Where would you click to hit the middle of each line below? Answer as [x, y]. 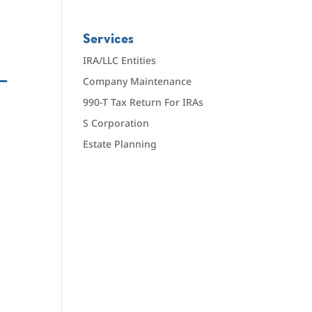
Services [109, 39]
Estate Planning [120, 144]
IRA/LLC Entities [120, 60]
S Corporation [116, 123]
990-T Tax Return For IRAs [143, 102]
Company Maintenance [138, 81]
